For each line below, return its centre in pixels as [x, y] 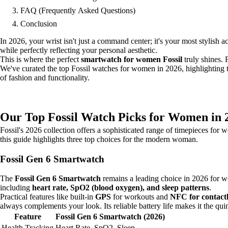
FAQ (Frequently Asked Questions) [78, 10]
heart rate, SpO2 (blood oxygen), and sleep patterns [121, 188]
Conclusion [39, 24]
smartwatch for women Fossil [132, 59]
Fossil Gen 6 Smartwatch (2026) [110, 217]
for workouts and [140, 197]
